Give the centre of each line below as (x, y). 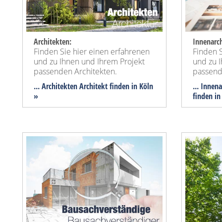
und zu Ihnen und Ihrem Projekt (89, 62)
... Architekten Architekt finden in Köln (93, 86)
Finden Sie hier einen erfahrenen (92, 52)
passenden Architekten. (75, 72)
